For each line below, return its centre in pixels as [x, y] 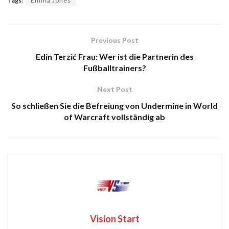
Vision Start [114, 219]
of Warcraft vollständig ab [114, 117]
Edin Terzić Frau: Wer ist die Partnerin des [114, 56]
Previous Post [114, 40]
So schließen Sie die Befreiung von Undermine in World [114, 105]
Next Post [114, 89]
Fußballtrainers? [114, 67]
